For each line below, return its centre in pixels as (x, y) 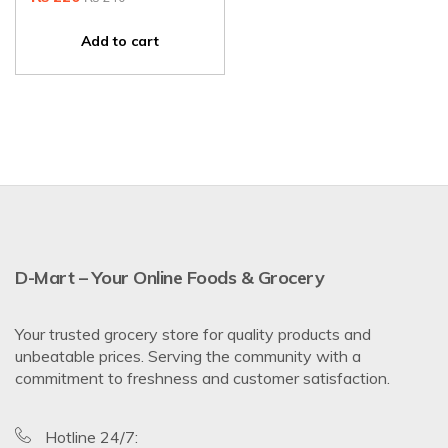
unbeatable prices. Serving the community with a (188, 356)
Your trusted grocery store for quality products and (193, 334)
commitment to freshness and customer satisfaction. (202, 378)
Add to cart (119, 41)
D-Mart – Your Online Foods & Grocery (169, 277)
